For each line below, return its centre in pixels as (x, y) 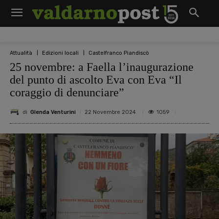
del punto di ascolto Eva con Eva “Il (96, 80)
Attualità (21, 53)
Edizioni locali (60, 53)
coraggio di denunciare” (67, 92)
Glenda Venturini (53, 112)
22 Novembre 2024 (110, 112)
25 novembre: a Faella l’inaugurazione (102, 67)
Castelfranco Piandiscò (119, 53)
